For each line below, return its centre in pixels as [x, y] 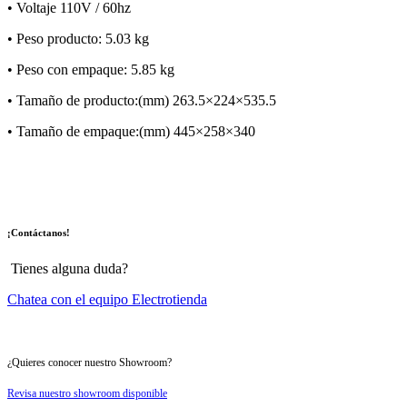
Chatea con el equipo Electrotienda [107, 300]
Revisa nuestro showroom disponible [87, 394]
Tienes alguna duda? [113, 269]
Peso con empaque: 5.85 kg [95, 70]
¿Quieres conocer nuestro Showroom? [91, 363]
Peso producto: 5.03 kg [83, 39]
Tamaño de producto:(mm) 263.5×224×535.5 [146, 101]
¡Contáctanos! [39, 233]
